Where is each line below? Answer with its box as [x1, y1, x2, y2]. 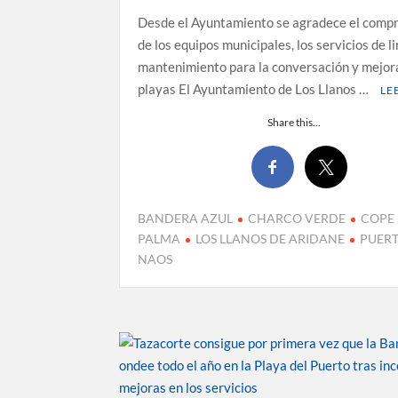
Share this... [267, 115, 321, 129]
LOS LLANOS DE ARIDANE [195, 231, 346, 247]
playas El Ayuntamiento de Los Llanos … [138, 80, 372, 97]
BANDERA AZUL [138, 211, 234, 227]
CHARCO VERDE [248, 211, 346, 227]
